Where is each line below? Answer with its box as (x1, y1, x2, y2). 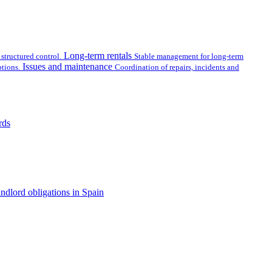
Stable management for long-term (134, 52, 243, 61)
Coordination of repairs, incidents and (115, 63, 239, 72)
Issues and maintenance (22, 61, 112, 72)
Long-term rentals (64, 50, 132, 61)
